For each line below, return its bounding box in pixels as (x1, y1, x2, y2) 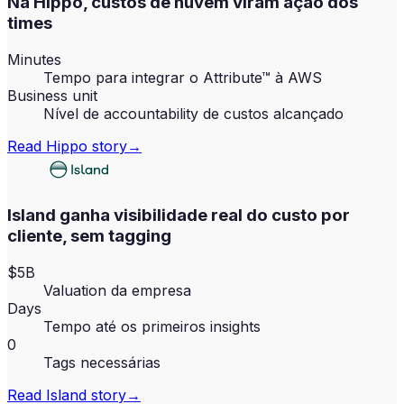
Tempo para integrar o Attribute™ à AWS (43, 69, 322, 87)
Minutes (7, 50, 61, 69)
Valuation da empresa (43, 280, 191, 299)
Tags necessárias (43, 353, 161, 372)
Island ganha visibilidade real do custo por (7, 204, 350, 225)
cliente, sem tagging (7, 225, 171, 246)
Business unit (7, 87, 97, 106)
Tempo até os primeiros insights (43, 317, 261, 335)
